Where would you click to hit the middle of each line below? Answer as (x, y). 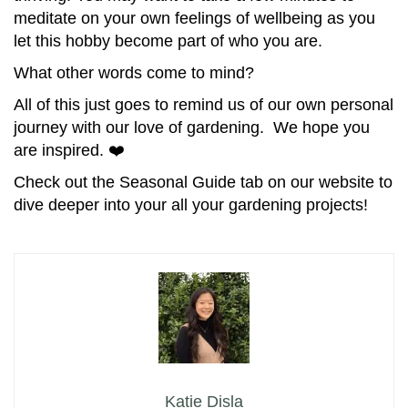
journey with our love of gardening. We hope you (192, 128)
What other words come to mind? (134, 73)
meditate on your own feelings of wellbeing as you (194, 19)
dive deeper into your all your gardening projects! (191, 205)
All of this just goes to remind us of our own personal (204, 105)
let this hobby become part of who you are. (168, 41)
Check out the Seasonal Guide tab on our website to (203, 183)
